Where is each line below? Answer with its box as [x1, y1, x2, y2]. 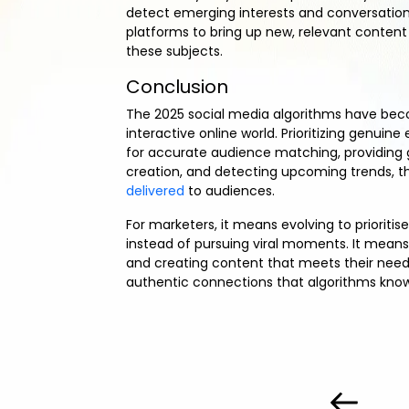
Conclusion [126, 74, 228, 100]
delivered [126, 182, 184, 201]
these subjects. [126, 42, 223, 61]
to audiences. [184, 182, 275, 201]
